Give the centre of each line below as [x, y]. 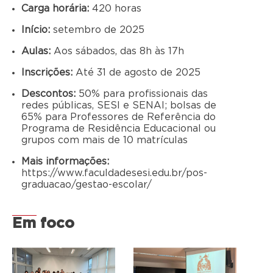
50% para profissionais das [142, 94]
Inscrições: [47, 73]
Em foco [43, 224]
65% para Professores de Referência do [119, 117]
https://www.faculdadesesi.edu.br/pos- [114, 173]
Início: [36, 30]
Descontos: [48, 94]
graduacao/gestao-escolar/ [87, 185]
